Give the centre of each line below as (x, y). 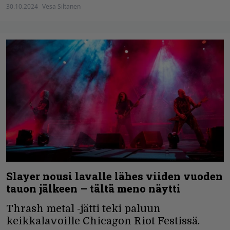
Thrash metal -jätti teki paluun (83, 209)
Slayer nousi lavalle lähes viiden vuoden (114, 176)
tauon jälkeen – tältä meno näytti (93, 189)
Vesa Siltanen (61, 6)
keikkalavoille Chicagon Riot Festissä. (103, 221)
